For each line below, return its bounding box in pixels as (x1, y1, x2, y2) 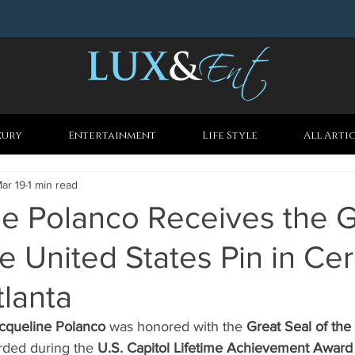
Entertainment (68, 128, 156, 143)
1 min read (28, 177, 78, 191)
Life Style (202, 128, 258, 143)
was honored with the (105, 319, 246, 334)
